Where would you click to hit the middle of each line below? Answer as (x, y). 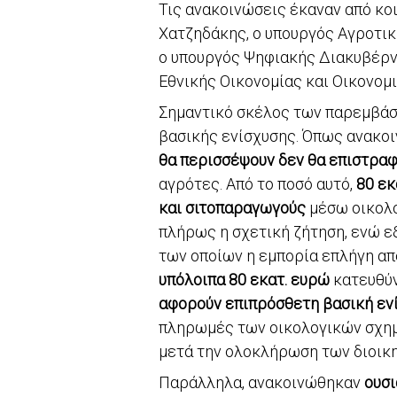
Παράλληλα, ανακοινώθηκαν (261, 382)
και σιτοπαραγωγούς (232, 207)
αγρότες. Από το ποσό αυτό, (257, 183)
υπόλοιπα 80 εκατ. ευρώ (244, 279)
